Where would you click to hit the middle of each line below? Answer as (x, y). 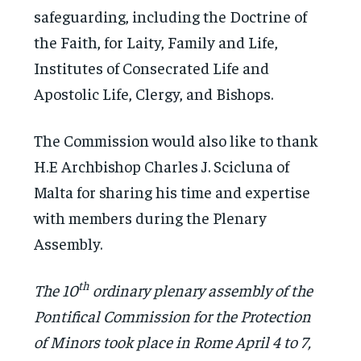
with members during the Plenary (151, 217)
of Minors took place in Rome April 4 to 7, (173, 341)
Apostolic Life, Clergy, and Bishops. (154, 93)
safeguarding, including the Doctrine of (171, 15)
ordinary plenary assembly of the (201, 289)
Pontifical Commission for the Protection (173, 315)
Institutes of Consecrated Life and (152, 67)
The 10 (56, 289)
